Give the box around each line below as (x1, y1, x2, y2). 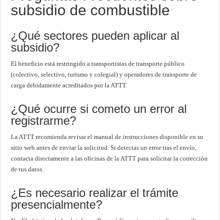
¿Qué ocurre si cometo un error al (11, 102, 187, 116)
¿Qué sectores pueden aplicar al (11, 29, 180, 43)
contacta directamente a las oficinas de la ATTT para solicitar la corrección (11, 155, 208, 163)
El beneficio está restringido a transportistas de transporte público (11, 60, 185, 68)
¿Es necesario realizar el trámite (11, 186, 179, 200)
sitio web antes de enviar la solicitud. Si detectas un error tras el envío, (11, 144, 197, 152)
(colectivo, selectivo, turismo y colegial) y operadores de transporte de (11, 71, 197, 79)
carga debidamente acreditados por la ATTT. (11, 82, 128, 89)
